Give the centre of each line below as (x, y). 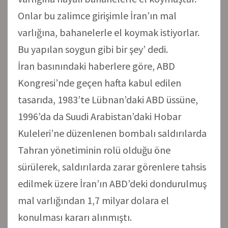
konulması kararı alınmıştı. (75, 217)
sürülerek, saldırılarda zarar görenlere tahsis (112, 166)
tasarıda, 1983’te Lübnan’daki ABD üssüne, (108, 99)
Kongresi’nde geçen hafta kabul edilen (99, 82)
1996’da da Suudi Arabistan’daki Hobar (99, 116)
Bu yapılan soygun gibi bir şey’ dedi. (93, 49)
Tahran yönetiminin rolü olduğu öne (94, 150)
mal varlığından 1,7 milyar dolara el (93, 200)
